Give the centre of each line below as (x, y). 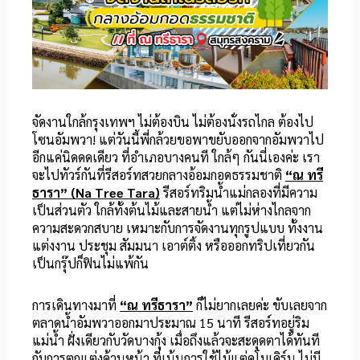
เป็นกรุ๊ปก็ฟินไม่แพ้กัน (92, 264)
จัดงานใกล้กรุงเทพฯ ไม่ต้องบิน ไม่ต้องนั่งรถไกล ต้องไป (173, 122)
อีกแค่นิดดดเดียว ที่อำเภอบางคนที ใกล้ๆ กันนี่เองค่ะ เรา (176, 157)
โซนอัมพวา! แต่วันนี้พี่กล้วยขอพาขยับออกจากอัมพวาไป (178, 140)
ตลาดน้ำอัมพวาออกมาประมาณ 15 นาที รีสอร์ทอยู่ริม (171, 323)
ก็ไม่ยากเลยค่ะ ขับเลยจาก (260, 305)
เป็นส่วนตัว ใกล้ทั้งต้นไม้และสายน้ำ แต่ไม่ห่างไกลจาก (172, 211)
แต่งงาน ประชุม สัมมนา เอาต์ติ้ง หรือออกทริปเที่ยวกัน (174, 246)
